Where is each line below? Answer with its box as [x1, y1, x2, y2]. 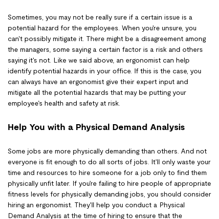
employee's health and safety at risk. [8, 99, 120, 107]
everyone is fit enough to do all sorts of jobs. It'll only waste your [8, 158, 211, 166]
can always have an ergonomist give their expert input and [8, 78, 188, 86]
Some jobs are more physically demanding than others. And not [8, 147, 207, 155]
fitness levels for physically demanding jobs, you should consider [8, 190, 211, 198]
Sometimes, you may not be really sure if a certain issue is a [8, 13, 193, 21]
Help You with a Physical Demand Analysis [8, 122, 185, 132]
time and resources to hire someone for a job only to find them [8, 169, 207, 176]
